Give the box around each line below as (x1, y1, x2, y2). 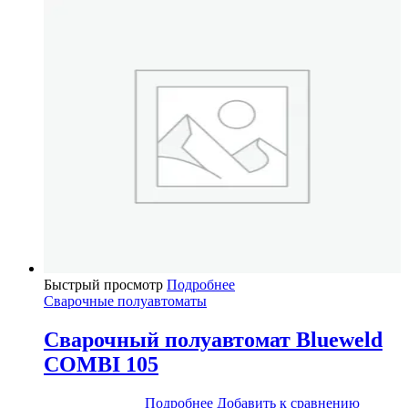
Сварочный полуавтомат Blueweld (44, 328, 382, 352)
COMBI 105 (44, 352, 158, 377)
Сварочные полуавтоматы (44, 293, 207, 310)
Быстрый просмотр (44, 277, 163, 293)
